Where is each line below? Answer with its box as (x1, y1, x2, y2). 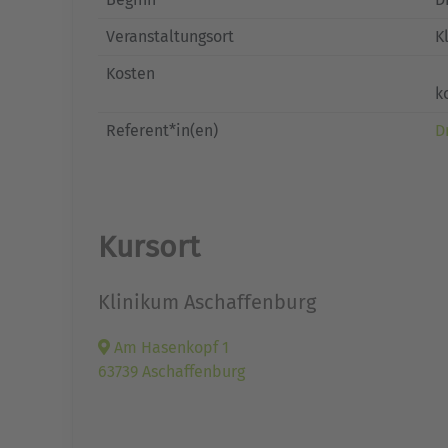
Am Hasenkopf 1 (110, 338, 229, 357)
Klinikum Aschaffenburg (98, 290, 316, 314)
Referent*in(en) (106, 121, 218, 140)
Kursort (98, 229, 200, 265)
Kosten (106, 64, 155, 83)
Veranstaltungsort (106, 27, 234, 46)
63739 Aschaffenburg (98, 362, 245, 381)
